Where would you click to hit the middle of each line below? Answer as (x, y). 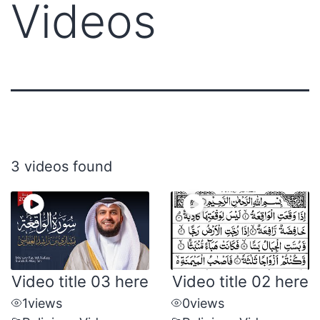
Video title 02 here (240, 281)
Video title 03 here (80, 281)
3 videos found (61, 167)
